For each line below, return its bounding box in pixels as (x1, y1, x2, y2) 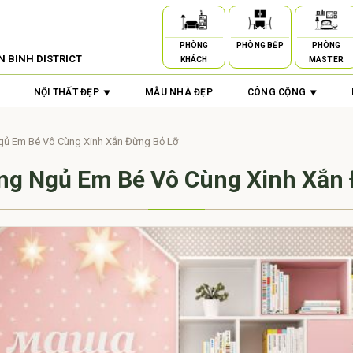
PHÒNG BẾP (236, 41, 284, 50)
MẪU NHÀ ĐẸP (145, 87, 213, 98)
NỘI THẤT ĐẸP (34, 87, 99, 98)
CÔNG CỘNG (247, 87, 306, 98)
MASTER (308, 55, 344, 64)
